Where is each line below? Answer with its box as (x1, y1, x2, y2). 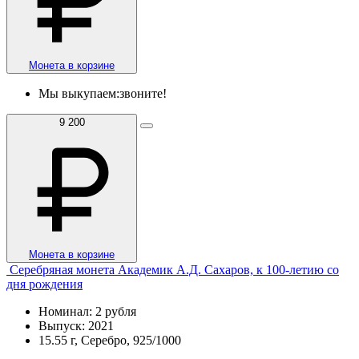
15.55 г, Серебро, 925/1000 (38, 333, 181, 347)
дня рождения (6, 276, 83, 291)
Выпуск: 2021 (38, 318, 114, 333)
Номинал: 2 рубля (38, 304, 136, 318)
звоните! (119, 86, 167, 100)
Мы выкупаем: (38, 86, 119, 100)
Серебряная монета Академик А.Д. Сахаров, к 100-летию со (10, 262, 339, 276)
